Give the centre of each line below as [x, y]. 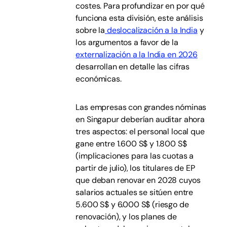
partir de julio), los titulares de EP [135, 168]
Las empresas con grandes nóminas [141, 107]
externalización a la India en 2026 [137, 54]
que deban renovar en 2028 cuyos [138, 180]
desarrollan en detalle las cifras [133, 67]
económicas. [99, 79]
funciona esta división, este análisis [139, 18]
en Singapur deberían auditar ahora [140, 119]
